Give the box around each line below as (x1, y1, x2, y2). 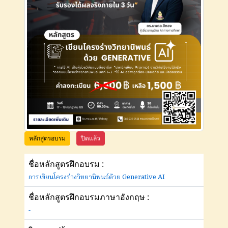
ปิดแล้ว (81, 133, 100, 142)
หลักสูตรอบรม (29, 133, 66, 142)
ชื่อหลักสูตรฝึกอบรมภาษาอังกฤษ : (28, 191, 149, 203)
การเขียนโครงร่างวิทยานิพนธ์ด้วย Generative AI (28, 172, 165, 183)
